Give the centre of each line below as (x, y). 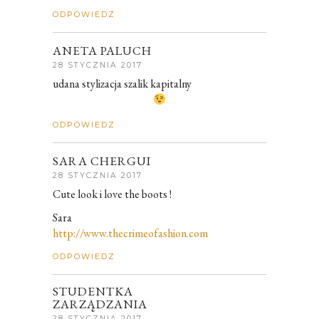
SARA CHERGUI (102, 161)
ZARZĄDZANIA (100, 304)
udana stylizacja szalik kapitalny (122, 84)
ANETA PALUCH (102, 51)
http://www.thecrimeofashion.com (130, 233)
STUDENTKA (93, 291)
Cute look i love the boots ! (112, 194)
